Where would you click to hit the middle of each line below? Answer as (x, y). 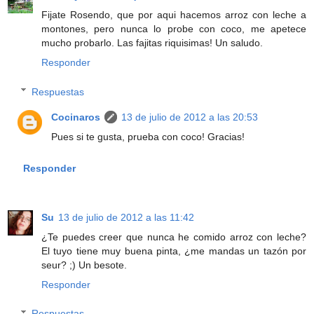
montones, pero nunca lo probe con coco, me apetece (174, 28)
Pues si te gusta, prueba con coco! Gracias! (148, 136)
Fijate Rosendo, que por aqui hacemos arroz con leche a (174, 14)
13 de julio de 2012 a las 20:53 (190, 117)
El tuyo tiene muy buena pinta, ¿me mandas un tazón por (174, 251)
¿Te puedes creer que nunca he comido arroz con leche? (174, 237)
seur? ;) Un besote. (84, 265)
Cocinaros (76, 117)
